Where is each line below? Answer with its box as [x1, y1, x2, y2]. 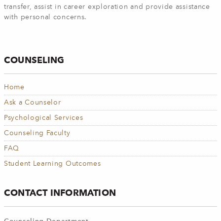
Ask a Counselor [4, 99, 61, 106]
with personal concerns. [4, 14, 87, 21]
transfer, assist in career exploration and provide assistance [4, 3, 210, 10]
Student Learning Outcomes [4, 160, 101, 167]
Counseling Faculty [4, 130, 71, 137]
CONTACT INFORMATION [4, 187, 116, 198]
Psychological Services [4, 114, 83, 121]
